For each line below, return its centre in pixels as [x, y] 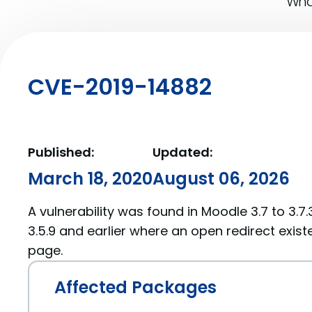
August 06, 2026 [221, 179]
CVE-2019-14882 [120, 86]
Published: [61, 152]
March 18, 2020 [90, 179]
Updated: [182, 152]
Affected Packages [135, 287]
